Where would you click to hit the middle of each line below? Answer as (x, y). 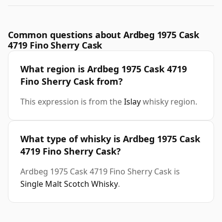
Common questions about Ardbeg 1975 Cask (104, 35)
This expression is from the (72, 102)
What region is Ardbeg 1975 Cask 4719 (104, 69)
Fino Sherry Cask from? (72, 82)
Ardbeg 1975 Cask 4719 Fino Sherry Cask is (100, 172)
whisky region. (169, 102)
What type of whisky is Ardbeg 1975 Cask (110, 139)
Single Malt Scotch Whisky (69, 184)
